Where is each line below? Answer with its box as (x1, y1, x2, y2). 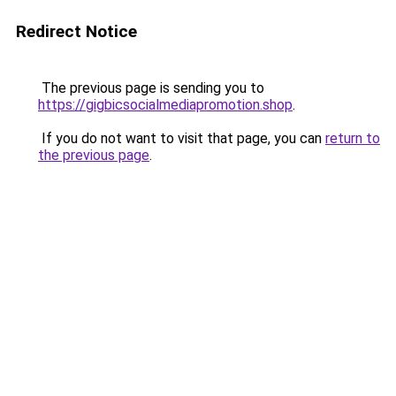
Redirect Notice (16, 21, 137, 42)
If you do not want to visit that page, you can (38, 130, 325, 147)
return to (325, 130, 380, 147)
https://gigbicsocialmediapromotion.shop (38, 96, 293, 113)
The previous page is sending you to (38, 80, 264, 96)
